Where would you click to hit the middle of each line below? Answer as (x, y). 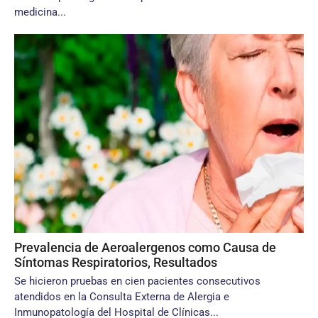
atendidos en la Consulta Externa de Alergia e (122, 297)
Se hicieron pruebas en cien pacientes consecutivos (137, 281)
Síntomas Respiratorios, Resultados (116, 262)
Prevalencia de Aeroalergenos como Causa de (145, 247)
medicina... (40, 12)
